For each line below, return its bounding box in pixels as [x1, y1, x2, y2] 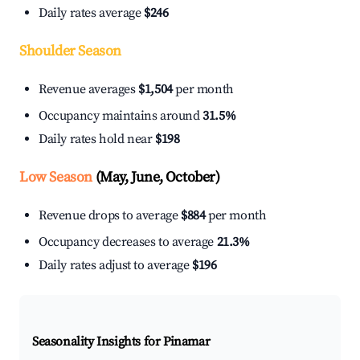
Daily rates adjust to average [39, 257, 192, 274]
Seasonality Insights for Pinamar [32, 333, 211, 350]
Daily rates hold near [39, 131, 156, 148]
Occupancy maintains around [39, 108, 203, 125]
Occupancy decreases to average [39, 234, 217, 251]
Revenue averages [39, 81, 139, 98]
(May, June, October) [92, 168, 220, 187]
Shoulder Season [19, 42, 121, 61]
